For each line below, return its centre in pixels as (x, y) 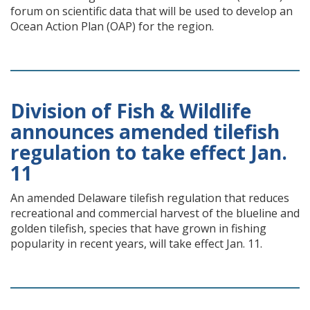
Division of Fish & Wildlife (131, 111)
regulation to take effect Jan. (149, 152)
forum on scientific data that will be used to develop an (152, 11)
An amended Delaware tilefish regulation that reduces (150, 198)
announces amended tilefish (145, 131)
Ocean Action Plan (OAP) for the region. (112, 26)
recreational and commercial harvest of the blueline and (155, 213)
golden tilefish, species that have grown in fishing (138, 228)
